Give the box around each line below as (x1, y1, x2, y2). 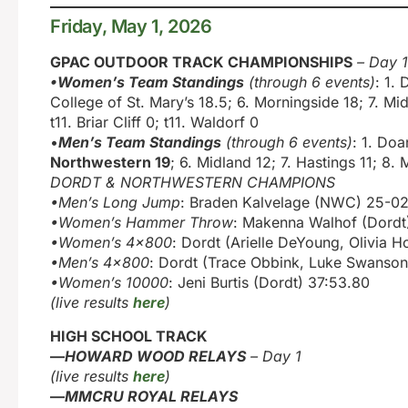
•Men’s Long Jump (50, 193, 180, 212)
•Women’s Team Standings (50, 73, 244, 92)
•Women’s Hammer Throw (50, 213, 233, 232)
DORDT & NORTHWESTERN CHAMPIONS (50, 173, 335, 192)
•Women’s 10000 (50, 273, 168, 292)
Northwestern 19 (50, 153, 170, 172)
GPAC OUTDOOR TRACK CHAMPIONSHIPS (50, 53, 352, 72)
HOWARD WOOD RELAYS (65, 346, 246, 365)
